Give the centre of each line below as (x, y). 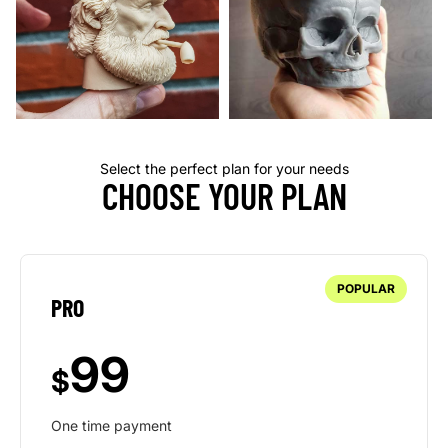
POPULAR (366, 288)
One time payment (111, 425)
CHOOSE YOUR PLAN (224, 195)
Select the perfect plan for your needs (224, 168)
